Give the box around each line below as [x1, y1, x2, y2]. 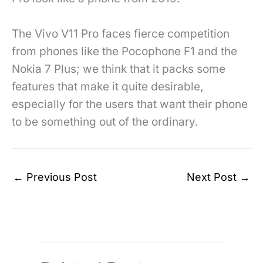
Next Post [187, 171, 240, 183]
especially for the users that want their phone [12, 97, 248, 111]
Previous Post [23, 171, 97, 183]
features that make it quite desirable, [12, 80, 203, 93]
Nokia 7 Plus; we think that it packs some [12, 62, 225, 76]
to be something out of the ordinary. [12, 115, 198, 129]
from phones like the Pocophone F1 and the [12, 45, 237, 58]
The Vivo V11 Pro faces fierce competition [12, 27, 230, 41]
